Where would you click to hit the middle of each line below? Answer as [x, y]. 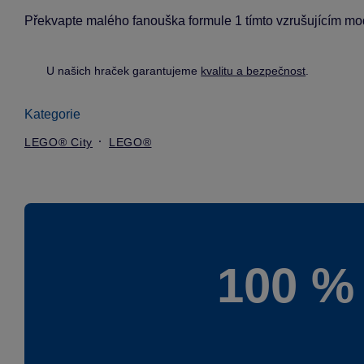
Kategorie [52, 114]
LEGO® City [58, 142]
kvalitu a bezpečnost [253, 70]
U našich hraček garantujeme [124, 70]
